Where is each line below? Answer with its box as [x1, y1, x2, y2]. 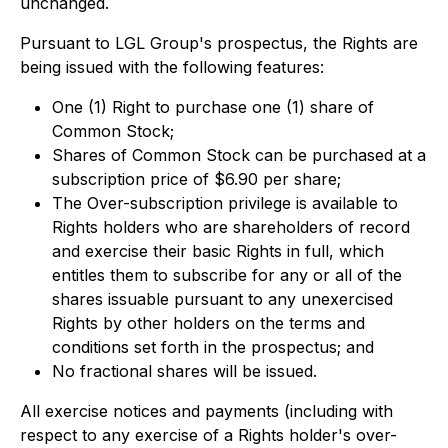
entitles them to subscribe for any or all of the [52, 265, 402, 285]
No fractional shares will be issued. [52, 361, 317, 381]
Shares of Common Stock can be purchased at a [52, 145, 426, 165]
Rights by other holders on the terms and [52, 313, 365, 333]
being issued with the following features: [20, 57, 324, 77]
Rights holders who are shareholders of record [52, 217, 410, 237]
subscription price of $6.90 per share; [52, 169, 341, 189]
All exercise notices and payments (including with [20, 401, 393, 421]
